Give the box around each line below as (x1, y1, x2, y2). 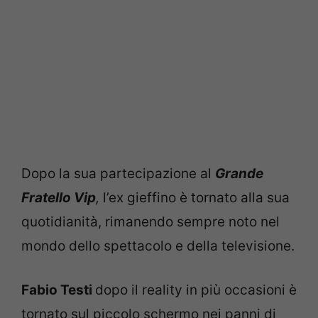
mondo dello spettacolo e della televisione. (21, 237, 295, 254)
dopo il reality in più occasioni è (95, 282, 297, 299)
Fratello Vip (21, 189, 96, 206)
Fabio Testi (21, 282, 95, 299)
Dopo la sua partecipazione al (21, 165, 215, 182)
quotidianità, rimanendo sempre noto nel (21, 213, 280, 230)
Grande (215, 165, 263, 182)
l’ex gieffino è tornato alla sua (103, 189, 290, 206)
